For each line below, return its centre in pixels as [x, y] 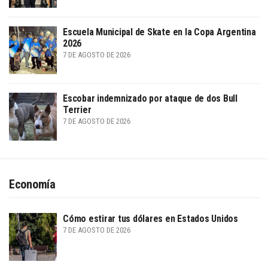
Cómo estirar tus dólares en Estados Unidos [150, 218]
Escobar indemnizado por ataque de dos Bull [150, 98]
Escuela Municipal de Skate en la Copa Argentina [159, 32]
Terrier [77, 109]
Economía [32, 184]
